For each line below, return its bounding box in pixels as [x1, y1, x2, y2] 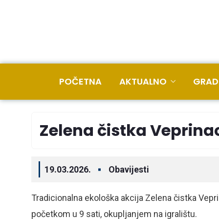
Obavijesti [109, 164, 149, 175]
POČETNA [59, 75, 102, 88]
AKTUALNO [119, 75, 167, 88]
